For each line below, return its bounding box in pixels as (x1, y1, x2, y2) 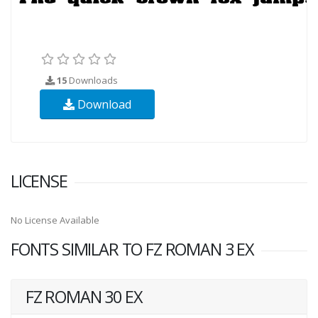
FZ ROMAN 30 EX (26, 285, 143, 308)
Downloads (67, 73, 118, 87)
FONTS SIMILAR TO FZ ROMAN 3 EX (11, 237, 254, 261)
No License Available (11, 213, 99, 226)
